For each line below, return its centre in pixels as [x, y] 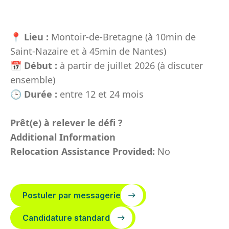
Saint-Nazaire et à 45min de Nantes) [88, 51]
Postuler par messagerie [72, 195]
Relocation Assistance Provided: [84, 151]
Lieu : [36, 37]
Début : [41, 65]
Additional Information [63, 137]
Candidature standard [66, 218]
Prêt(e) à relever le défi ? [66, 123]
